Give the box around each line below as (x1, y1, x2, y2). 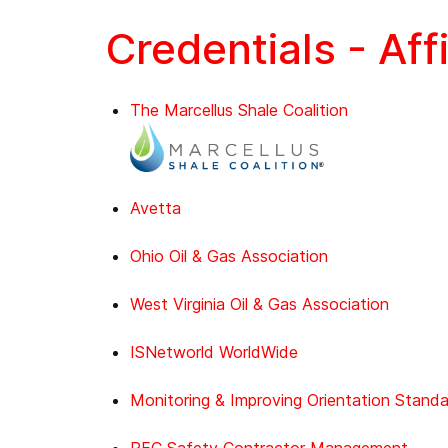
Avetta (130, 198, 181, 219)
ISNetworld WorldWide (130, 342, 298, 363)
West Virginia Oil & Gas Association (130, 294, 389, 315)
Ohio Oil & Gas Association (130, 246, 328, 267)
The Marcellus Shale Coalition (130, 100, 348, 121)
